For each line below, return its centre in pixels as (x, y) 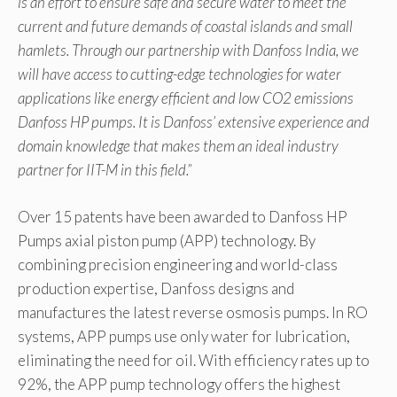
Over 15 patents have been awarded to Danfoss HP (183, 216)
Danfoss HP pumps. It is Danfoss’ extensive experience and (194, 122)
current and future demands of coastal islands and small (185, 27)
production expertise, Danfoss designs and (156, 288)
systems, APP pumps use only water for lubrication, (184, 336)
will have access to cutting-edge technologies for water (179, 74)
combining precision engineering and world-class (178, 264)
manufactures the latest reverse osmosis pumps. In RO (193, 312)
